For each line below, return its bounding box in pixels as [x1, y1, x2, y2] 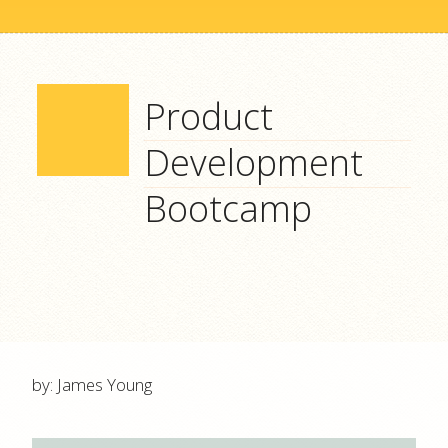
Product [144, 92, 274, 141]
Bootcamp [144, 184, 313, 233]
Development [144, 138, 364, 187]
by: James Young [32, 373, 153, 396]
